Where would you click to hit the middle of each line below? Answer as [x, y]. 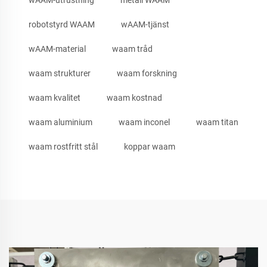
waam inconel [144, 122]
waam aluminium [60, 122]
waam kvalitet [55, 97]
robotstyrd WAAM [62, 24]
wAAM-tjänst [145, 24]
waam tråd [132, 49]
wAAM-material [57, 49]
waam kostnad [134, 97]
